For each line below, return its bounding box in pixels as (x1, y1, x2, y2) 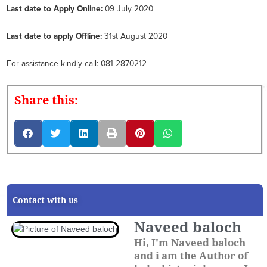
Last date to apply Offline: (7, 32, 102, 41)
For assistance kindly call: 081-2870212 (7, 60, 147, 69)
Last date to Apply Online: (7, 5, 103, 14)
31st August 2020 (102, 32, 167, 41)
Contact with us (13, 195, 78, 206)
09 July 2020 (103, 5, 153, 14)
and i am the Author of (134, 250, 248, 262)
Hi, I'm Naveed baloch (134, 237, 246, 249)
